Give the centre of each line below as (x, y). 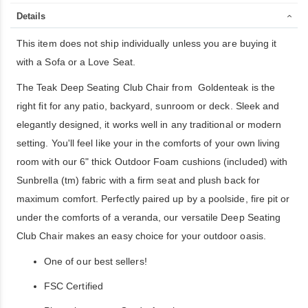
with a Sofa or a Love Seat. (76, 62)
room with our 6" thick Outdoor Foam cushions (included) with (152, 162)
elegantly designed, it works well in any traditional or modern (149, 124)
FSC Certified (74, 286)
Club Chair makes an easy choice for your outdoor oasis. (141, 236)
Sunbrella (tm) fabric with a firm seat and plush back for (138, 180)
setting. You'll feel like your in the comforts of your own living (148, 143)
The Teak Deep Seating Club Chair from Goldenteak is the (146, 87)
